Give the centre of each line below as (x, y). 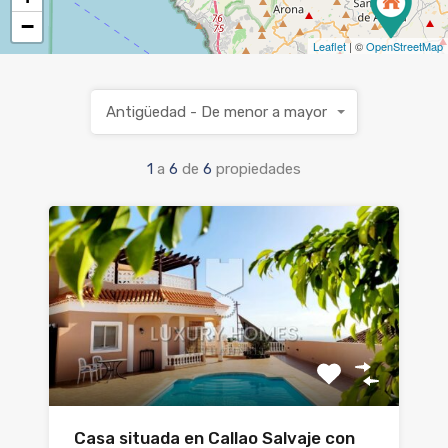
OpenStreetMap (404, 45)
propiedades (258, 168)
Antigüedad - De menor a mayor (216, 111)
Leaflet (329, 45)
